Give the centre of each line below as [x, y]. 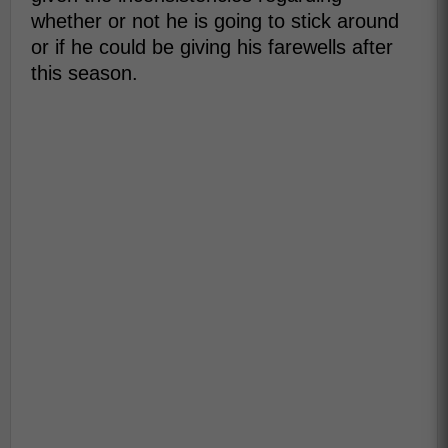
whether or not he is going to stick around [215, 20]
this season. [84, 72]
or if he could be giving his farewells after [212, 46]
